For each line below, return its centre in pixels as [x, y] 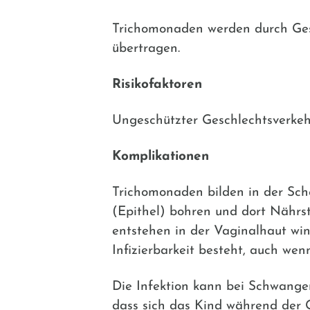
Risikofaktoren [157, 84]
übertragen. [146, 48]
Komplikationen [161, 156]
